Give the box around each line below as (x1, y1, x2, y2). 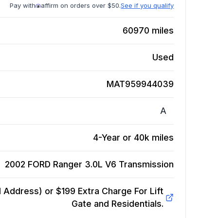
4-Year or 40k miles (93, 132, 174, 143)
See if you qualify (121, 1, 174, 10)
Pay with (10, 1, 36, 10)
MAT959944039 (107, 79, 174, 90)
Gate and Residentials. (71, 199, 163, 209)
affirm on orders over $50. (41, 1, 121, 10)
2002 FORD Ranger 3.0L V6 (5, 159, 117, 170)
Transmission (119, 159, 174, 170)
